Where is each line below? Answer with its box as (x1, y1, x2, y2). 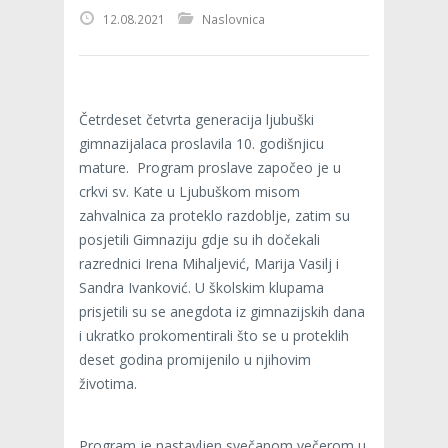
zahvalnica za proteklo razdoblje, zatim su (79, 205, 350, 225)
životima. (79, 373, 137, 393)
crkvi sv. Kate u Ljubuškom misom (79, 181, 300, 201)
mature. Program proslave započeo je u (79, 157, 341, 177)
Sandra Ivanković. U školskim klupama (79, 277, 324, 297)
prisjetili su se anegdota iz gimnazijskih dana (79, 301, 365, 321)
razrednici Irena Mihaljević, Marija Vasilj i (79, 253, 339, 273)
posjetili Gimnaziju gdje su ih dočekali (79, 229, 320, 249)
